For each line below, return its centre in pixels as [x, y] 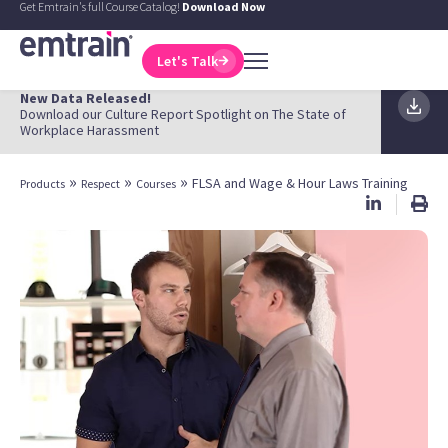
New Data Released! [85, 98]
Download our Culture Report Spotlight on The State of [183, 114]
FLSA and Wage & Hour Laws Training [300, 183]
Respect [100, 183]
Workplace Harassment [89, 130]
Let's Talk [188, 60]
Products [42, 183]
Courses [156, 183]
